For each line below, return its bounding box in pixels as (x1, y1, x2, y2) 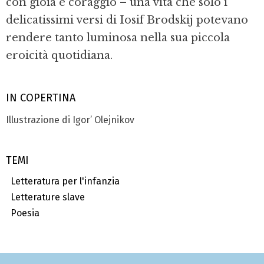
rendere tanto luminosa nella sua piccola (6, 31, 230, 45)
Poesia (6, 207, 39, 219)
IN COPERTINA (6, 91, 75, 105)
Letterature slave (6, 192, 85, 203)
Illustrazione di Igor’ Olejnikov (6, 114, 134, 126)
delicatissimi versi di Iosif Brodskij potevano (6, 14, 248, 27)
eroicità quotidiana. (6, 49, 113, 62)
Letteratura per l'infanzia (6, 176, 120, 187)
